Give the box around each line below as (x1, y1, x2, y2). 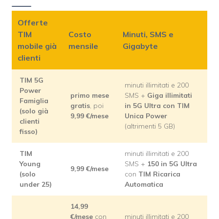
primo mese (70, 91, 109, 100)
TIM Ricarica (138, 170, 180, 179)
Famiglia (20, 96, 48, 106)
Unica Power (125, 111, 167, 121)
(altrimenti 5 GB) (125, 122, 175, 131)
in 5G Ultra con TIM (125, 101, 190, 110)
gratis (70, 101, 90, 110)
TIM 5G (20, 76, 44, 85)
